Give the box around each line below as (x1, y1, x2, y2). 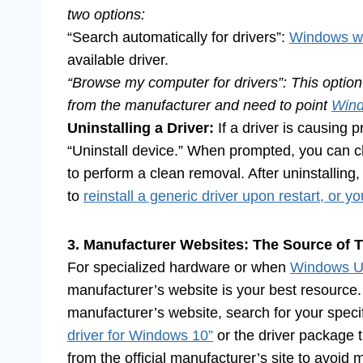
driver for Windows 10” (67, 327, 213, 344)
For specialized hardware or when (67, 259, 290, 276)
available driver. (67, 52, 169, 69)
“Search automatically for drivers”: (67, 29, 289, 46)
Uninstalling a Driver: (67, 120, 214, 137)
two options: (67, 6, 145, 23)
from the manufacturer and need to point (67, 97, 331, 114)
